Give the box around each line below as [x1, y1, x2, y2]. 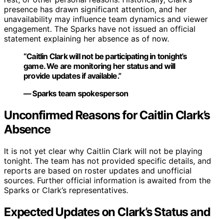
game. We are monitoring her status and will [23, 61, 175, 71]
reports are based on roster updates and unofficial [4, 166, 192, 176]
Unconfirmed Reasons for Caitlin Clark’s [4, 108, 210, 123]
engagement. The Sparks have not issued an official [4, 24, 196, 34]
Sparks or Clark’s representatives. [4, 185, 128, 196]
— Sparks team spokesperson [23, 88, 129, 99]
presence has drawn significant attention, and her [4, 4, 187, 15]
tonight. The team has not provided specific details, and [4, 156, 211, 166]
